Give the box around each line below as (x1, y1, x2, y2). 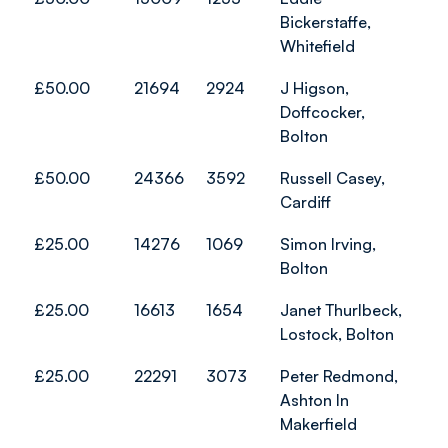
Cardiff (280, 192, 331, 212)
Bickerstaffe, (280, 12, 371, 32)
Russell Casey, (280, 168, 385, 188)
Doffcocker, (280, 102, 365, 122)
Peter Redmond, (280, 366, 398, 386)
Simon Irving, (280, 234, 376, 254)
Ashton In (280, 390, 349, 410)
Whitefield (280, 36, 355, 56)
